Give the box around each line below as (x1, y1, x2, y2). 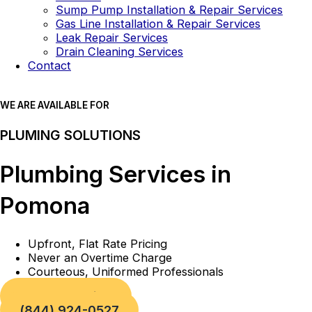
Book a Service (19, 288, 112, 304)
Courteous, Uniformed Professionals (28, 264, 224, 279)
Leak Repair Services (56, 30, 168, 45)
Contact (28, 58, 71, 72)
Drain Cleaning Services (56, 44, 183, 58)
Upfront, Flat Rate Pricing (28, 236, 167, 251)
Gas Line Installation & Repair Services (56, 16, 260, 31)
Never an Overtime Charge (28, 250, 172, 265)
